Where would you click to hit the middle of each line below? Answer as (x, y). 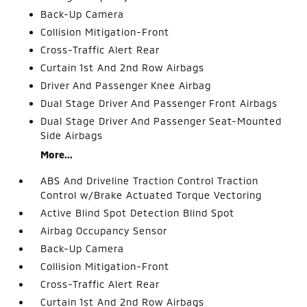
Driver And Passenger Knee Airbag (126, 85)
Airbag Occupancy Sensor (104, 230)
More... (57, 154)
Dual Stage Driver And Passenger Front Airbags (159, 103)
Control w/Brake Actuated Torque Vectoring (151, 195)
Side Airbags (72, 135)
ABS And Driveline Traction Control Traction (150, 180)
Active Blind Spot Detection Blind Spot (138, 212)
